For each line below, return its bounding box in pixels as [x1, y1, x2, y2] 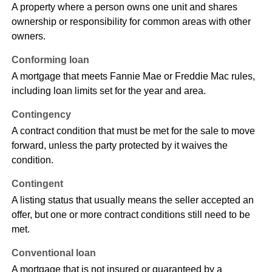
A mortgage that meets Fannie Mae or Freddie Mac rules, [11, 71, 255, 82]
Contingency [11, 109, 71, 120]
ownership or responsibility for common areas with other [11, 16, 251, 27]
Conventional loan [11, 248, 96, 259]
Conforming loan [11, 55, 89, 66]
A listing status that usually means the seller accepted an [11, 195, 254, 206]
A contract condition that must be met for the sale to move [11, 126, 255, 137]
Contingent [11, 178, 63, 189]
